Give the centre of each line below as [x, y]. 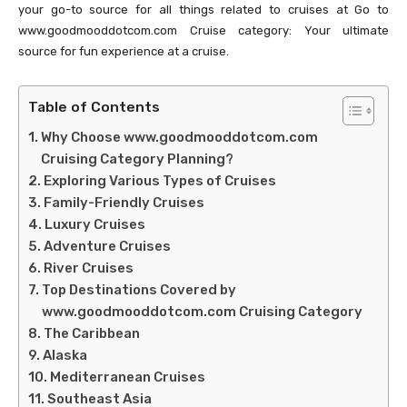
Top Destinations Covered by [139, 289]
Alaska [65, 355]
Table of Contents [94, 106]
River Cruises [89, 268]
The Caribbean [92, 333]
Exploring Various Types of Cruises [160, 180]
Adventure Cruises [107, 246]
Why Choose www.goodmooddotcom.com [179, 137]
